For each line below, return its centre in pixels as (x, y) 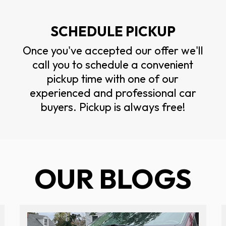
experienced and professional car (113, 93)
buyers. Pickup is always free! (113, 107)
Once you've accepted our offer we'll (113, 50)
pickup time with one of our (113, 78)
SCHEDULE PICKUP (113, 31)
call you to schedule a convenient (113, 64)
